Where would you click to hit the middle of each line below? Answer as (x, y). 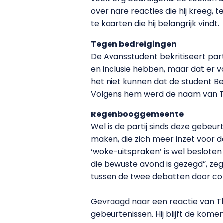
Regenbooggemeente (137, 114)
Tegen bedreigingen (134, 44)
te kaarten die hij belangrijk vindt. (155, 23)
